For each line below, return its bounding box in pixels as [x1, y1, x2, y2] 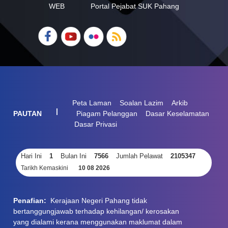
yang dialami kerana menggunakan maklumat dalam [13, 217, 183, 226]
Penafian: [13, 196, 47, 205]
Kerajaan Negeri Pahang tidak [46, 196, 148, 205]
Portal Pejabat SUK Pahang [90, 2, 179, 10]
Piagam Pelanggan [76, 109, 138, 118]
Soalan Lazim [120, 98, 164, 107]
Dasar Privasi [74, 120, 118, 128]
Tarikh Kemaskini [21, 164, 69, 172]
